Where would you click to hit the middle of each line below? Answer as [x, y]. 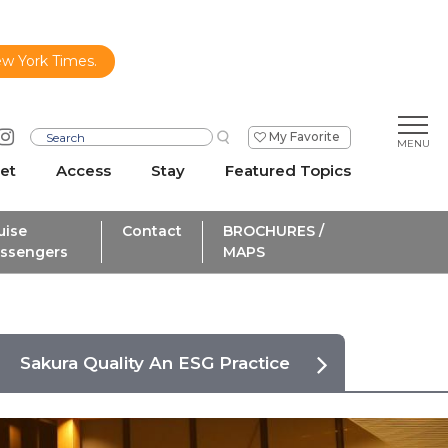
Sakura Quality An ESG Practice [154, 363]
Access [83, 171]
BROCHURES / [273, 231]
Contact [152, 231]
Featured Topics [288, 171]
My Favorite [304, 137]
